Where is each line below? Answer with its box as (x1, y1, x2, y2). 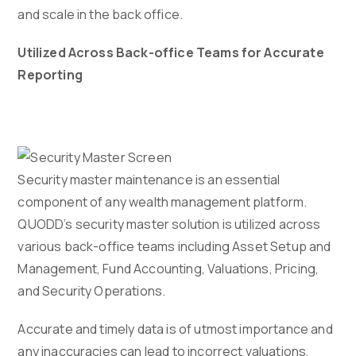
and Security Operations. (17, 282, 166, 300)
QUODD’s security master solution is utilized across (17, 215, 321, 234)
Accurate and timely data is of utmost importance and (17, 320, 333, 339)
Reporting (17, 66, 83, 84)
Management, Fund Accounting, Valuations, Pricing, (17, 260, 319, 278)
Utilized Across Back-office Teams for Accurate (17, 44, 324, 62)
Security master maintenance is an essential (17, 171, 281, 189)
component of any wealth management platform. (17, 193, 308, 211)
